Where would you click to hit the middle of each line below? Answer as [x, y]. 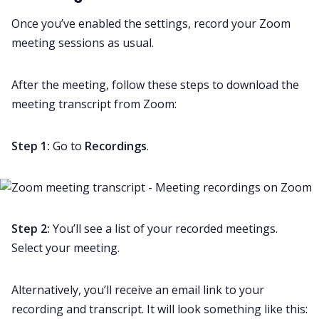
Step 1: [31, 146]
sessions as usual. [105, 43]
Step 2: [32, 229]
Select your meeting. [66, 248]
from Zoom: [144, 104]
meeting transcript [61, 104]
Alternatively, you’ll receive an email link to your [138, 290]
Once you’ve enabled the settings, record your [135, 24]
